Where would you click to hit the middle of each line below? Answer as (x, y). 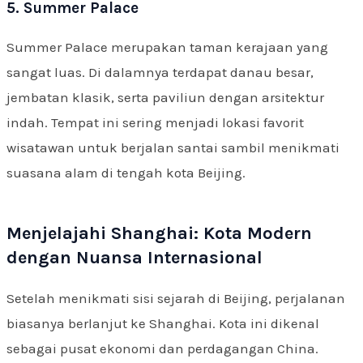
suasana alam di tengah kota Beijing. (126, 173)
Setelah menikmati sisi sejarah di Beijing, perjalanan (176, 298)
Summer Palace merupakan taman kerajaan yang (167, 47)
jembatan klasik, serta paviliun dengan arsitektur (165, 97)
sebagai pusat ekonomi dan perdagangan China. (162, 348)
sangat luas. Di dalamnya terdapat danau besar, (160, 72)
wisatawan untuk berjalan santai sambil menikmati (173, 147)
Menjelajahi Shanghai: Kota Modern (159, 233)
